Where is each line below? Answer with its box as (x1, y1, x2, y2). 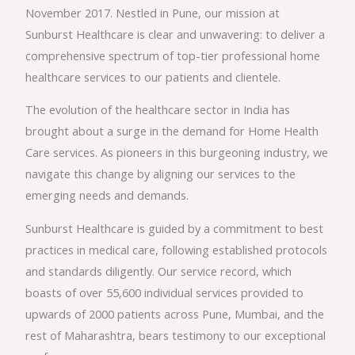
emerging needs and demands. (25, 187, 189, 204)
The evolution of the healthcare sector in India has (25, 101, 291, 118)
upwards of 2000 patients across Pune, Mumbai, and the (25, 305, 325, 322)
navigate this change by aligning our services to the (25, 166, 296, 182)
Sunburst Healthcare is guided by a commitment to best (25, 219, 324, 236)
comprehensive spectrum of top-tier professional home (25, 47, 321, 63)
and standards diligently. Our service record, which (25, 262, 292, 279)
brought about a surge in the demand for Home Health (25, 123, 319, 139)
